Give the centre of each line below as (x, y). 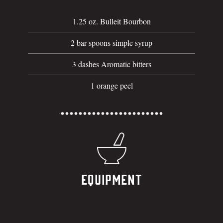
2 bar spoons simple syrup (111, 42)
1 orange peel (111, 85)
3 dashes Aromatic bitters (111, 64)
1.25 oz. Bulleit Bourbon (111, 21)
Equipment (111, 180)
